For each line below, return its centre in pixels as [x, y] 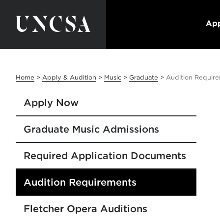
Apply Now [51, 103]
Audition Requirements [80, 182]
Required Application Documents [105, 156]
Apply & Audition [69, 77]
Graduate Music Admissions [91, 129]
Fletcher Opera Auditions [85, 209]
